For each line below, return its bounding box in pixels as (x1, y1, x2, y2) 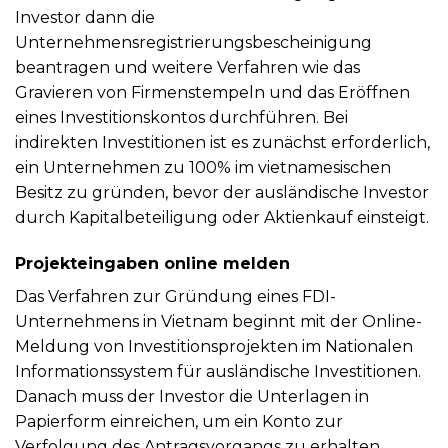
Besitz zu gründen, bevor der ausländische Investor (15, 182, 429, 202)
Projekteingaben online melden (15, 253, 290, 273)
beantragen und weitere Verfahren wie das (15, 57, 360, 77)
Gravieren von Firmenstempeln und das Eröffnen (15, 82, 410, 102)
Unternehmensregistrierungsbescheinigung (15, 32, 372, 52)
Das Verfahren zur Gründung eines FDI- (15, 286, 336, 306)
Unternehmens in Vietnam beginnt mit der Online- (15, 311, 422, 331)
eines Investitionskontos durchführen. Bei (15, 107, 348, 127)
